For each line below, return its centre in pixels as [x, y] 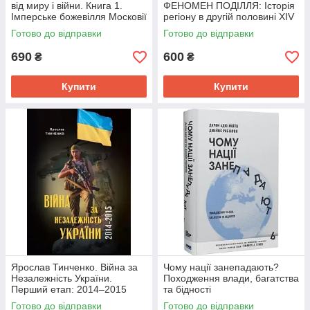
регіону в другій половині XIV [229, 17]
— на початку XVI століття [222, 28]
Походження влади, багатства [231, 278]
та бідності [187, 289]
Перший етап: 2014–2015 [69, 289]
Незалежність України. [62, 278]
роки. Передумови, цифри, [72, 300]
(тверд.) [29, 28]
